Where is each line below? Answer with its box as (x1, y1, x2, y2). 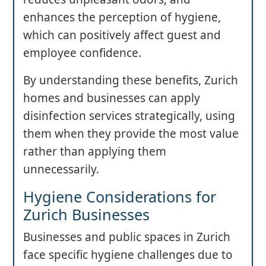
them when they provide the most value (23, 126, 239, 142)
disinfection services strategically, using (23, 108, 235, 124)
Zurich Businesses (23, 204, 150, 225)
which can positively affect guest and (23, 27, 221, 43)
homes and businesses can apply (23, 90, 200, 106)
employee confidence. (23, 45, 141, 61)
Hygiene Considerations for (23, 186, 216, 207)
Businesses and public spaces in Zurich (23, 229, 230, 245)
